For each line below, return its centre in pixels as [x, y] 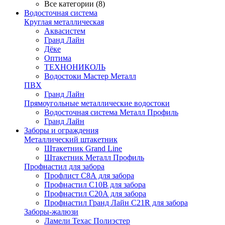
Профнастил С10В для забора [95, 185]
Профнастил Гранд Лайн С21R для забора [116, 203]
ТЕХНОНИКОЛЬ [75, 67]
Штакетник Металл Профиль [94, 157]
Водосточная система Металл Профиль [111, 112]
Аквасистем [65, 31]
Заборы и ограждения [61, 130]
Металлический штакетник [71, 139]
